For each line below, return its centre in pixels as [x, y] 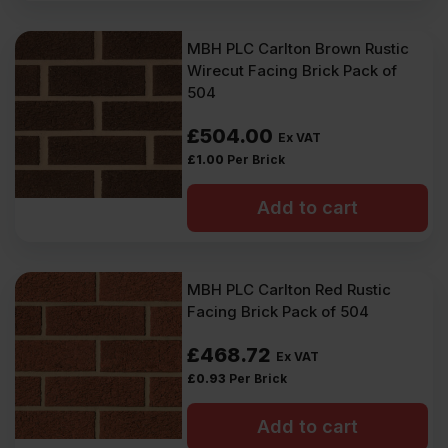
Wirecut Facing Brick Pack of [292, 70]
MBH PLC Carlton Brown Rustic [298, 48]
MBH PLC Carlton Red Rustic [289, 289]
